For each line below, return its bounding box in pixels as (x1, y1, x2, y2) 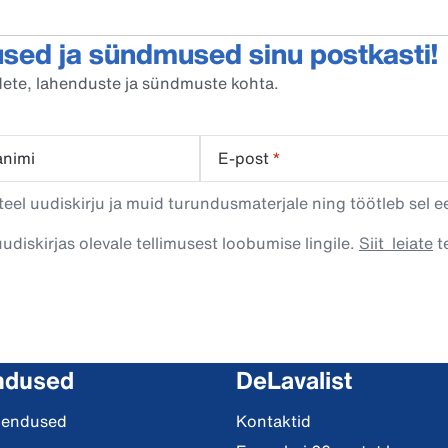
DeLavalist (235, 362, 352, 398)
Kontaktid (235, 409, 311, 433)
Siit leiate (359, 231, 433, 255)
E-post (218, 146, 269, 170)
